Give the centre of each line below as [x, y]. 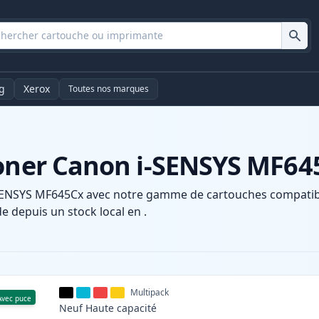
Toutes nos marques [109, 89]
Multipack [150, 293]
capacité [137, 308]
